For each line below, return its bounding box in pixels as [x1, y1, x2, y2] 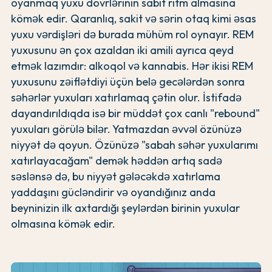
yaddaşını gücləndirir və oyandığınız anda [11, 185, 216, 200]
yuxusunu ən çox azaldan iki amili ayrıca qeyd [11, 43, 234, 58]
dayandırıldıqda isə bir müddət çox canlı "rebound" [11, 106, 260, 121]
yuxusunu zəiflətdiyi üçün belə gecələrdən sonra [11, 75, 245, 89]
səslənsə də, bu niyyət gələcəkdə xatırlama [11, 169, 220, 184]
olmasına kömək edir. [11, 217, 115, 231]
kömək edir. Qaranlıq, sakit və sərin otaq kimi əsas [11, 12, 256, 26]
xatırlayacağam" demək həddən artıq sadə [11, 154, 222, 168]
